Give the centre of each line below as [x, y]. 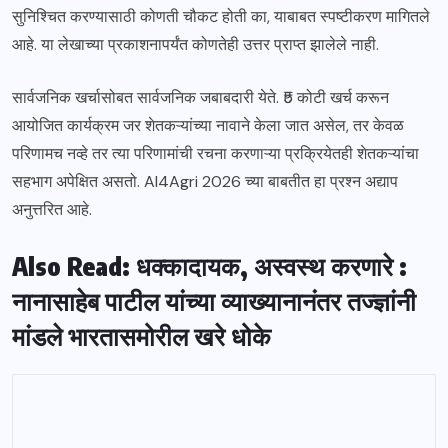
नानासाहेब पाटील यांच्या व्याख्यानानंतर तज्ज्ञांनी [214, 301]
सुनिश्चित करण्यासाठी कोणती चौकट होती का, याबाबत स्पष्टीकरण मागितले [221, 17]
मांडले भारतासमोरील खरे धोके [141, 336]
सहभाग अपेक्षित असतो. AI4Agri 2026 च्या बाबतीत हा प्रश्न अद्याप [205, 182]
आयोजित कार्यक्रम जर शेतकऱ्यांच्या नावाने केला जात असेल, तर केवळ [208, 126]
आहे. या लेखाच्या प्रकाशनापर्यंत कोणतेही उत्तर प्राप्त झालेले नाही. [195, 45]
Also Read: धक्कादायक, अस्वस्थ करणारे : [209, 266]
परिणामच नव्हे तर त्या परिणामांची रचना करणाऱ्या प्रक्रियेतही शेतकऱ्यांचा [215, 154]
